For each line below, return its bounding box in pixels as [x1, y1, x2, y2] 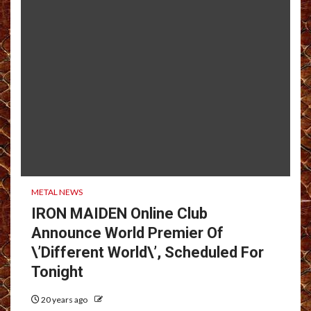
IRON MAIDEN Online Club [31, 204, 208, 222]
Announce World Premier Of [31, 224, 224, 242]
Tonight [31, 262, 83, 280]
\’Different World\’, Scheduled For [31, 243, 264, 261]
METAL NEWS [31, 186, 83, 197]
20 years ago [40, 294, 89, 305]
